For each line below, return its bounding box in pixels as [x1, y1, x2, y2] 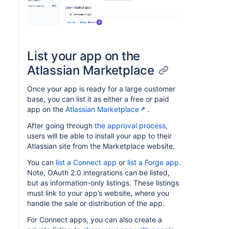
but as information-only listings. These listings [27, 178, 179, 188]
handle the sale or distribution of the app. [27, 199, 165, 208]
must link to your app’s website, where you [27, 189, 169, 198]
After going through [27, 121, 95, 130]
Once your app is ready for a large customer [27, 84, 175, 94]
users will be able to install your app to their [27, 131, 172, 141]
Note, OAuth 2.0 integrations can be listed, [27, 168, 170, 177]
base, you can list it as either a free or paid [27, 95, 169, 104]
